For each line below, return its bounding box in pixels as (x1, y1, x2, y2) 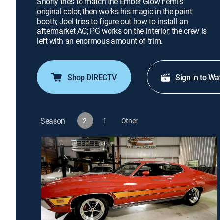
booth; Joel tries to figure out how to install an (37, 16, 188, 27)
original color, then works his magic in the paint (37, 6, 192, 17)
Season (40, 115, 66, 126)
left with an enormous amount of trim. (37, 35, 163, 46)
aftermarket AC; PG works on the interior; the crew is (37, 26, 207, 36)
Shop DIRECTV (67, 72, 117, 82)
